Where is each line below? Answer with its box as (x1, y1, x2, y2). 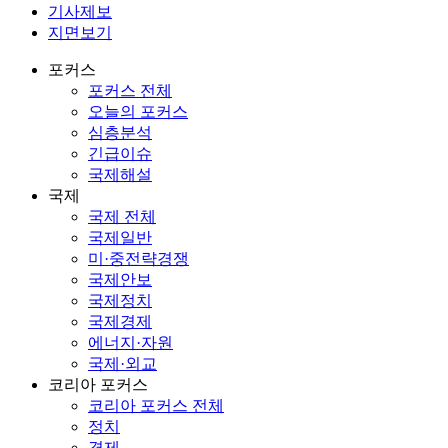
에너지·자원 (88, 333, 173, 351)
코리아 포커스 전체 (88, 396, 224, 414)
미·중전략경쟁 (88, 249, 189, 267)
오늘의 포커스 (88, 102, 188, 120)
